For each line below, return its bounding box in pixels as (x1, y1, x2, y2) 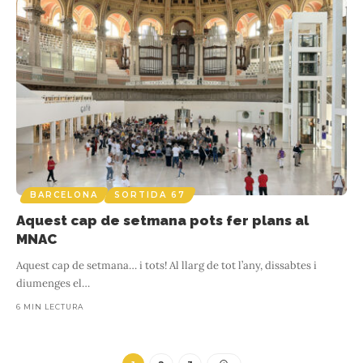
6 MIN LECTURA (16, 301, 83, 311)
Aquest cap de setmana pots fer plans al (16, 211, 309, 228)
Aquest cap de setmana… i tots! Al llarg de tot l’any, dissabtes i (16, 258, 317, 272)
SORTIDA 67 (114, 189, 186, 200)
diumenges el (16, 275, 82, 290)
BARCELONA (30, 189, 98, 200)
